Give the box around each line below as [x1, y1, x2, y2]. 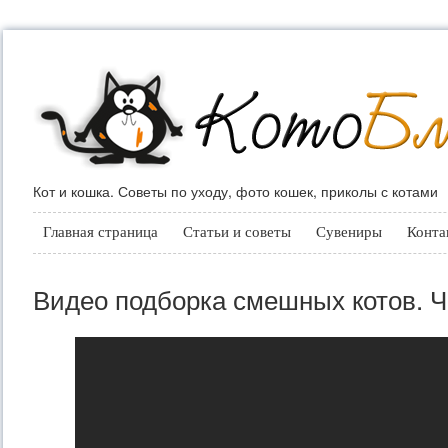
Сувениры [316, 224, 382, 240]
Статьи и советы [183, 224, 291, 240]
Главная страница [43, 224, 158, 240]
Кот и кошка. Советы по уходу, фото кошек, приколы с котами [33, 181, 438, 201]
